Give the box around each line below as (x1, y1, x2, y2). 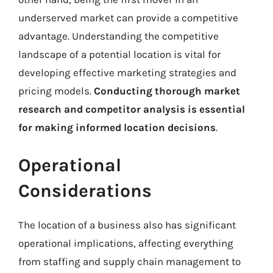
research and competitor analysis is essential (18, 103, 245, 115)
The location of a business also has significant (18, 218, 236, 231)
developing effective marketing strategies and (18, 66, 236, 79)
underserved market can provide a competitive (18, 12, 238, 24)
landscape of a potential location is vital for (18, 48, 221, 60)
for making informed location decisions (18, 121, 216, 133)
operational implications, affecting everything (18, 236, 233, 249)
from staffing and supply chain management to (18, 255, 241, 268)
